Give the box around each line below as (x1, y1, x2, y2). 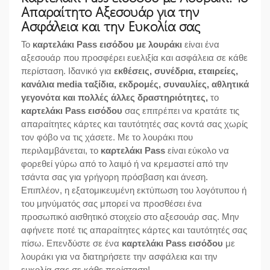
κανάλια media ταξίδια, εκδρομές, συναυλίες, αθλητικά (21, 78, 249, 89)
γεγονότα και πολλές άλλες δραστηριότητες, (21, 92, 208, 102)
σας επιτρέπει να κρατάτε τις (122, 105, 239, 116)
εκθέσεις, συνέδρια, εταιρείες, (114, 65, 238, 76)
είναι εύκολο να (165, 145, 229, 155)
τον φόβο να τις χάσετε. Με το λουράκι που (21, 131, 193, 142)
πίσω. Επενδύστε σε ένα (21, 237, 122, 248)
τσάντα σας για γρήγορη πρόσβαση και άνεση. (21, 171, 208, 182)
